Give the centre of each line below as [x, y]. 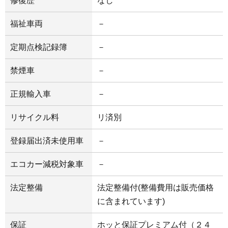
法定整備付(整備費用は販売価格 [156, 187]
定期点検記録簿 [39, 47]
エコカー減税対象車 [47, 164]
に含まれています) [131, 201]
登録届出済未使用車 [47, 140]
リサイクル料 [35, 117]
